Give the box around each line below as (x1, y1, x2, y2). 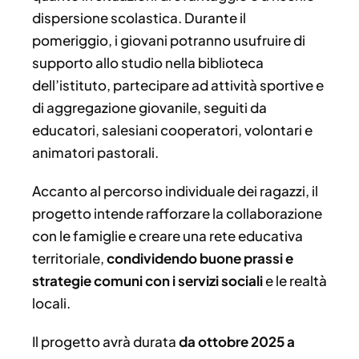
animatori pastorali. (32, 143, 159, 162)
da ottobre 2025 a (179, 333, 295, 351)
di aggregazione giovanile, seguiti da (32, 99, 267, 117)
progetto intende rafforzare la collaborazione (32, 204, 322, 223)
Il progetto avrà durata (32, 333, 179, 351)
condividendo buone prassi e (107, 249, 293, 268)
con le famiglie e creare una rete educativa (32, 227, 303, 245)
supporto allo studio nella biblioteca (32, 54, 264, 72)
